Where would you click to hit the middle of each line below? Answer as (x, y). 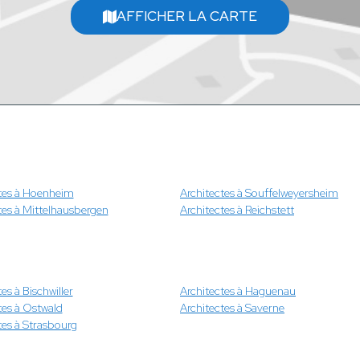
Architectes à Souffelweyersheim (259, 192)
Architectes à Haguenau (238, 290)
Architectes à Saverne (232, 307)
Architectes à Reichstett (237, 209)
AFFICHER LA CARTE (187, 16)
